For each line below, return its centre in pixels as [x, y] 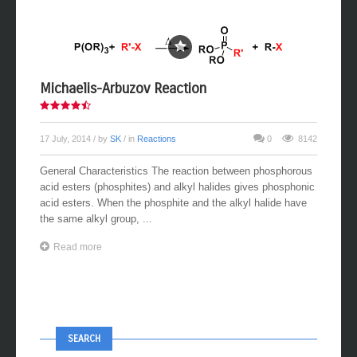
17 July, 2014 [67, 139]
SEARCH [84, 339]
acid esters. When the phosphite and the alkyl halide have [173, 203]
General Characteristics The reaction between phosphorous [176, 171]
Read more [78, 247]
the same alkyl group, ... [96, 219]
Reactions [157, 139]
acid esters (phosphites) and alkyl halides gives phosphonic [177, 187]
